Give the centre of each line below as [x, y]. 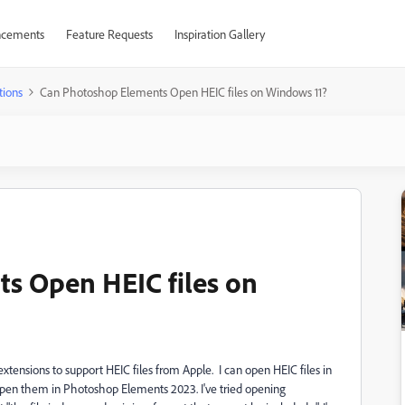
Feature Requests [109, 34]
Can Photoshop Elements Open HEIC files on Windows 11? [184, 92]
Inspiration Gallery [219, 34]
